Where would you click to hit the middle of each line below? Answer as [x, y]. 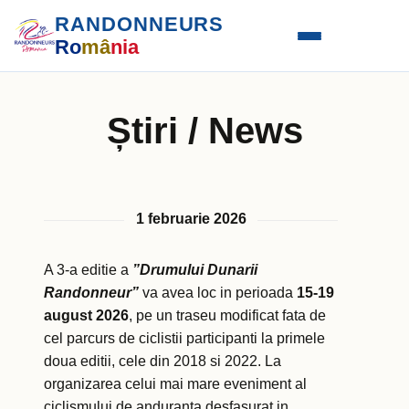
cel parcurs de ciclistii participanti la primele [184, 339]
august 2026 [86, 316]
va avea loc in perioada [218, 293]
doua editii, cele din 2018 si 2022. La [163, 362]
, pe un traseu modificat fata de [227, 316]
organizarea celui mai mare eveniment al [175, 384]
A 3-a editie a [88, 270]
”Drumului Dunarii [195, 270]
